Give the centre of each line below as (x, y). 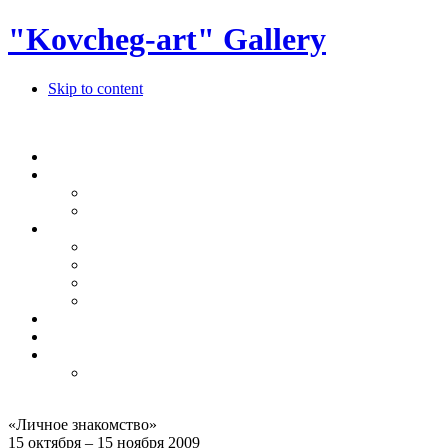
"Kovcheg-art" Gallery (167, 39)
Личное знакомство (82, 424)
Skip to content (95, 88)
